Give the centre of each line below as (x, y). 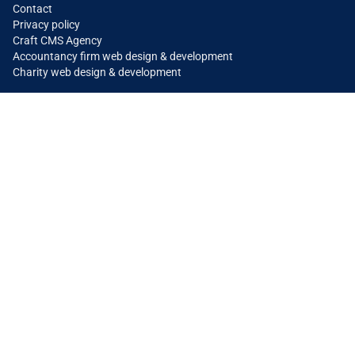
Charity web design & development (97, 73)
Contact (32, 9)
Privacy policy (46, 25)
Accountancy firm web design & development (123, 57)
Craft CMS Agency (57, 41)
